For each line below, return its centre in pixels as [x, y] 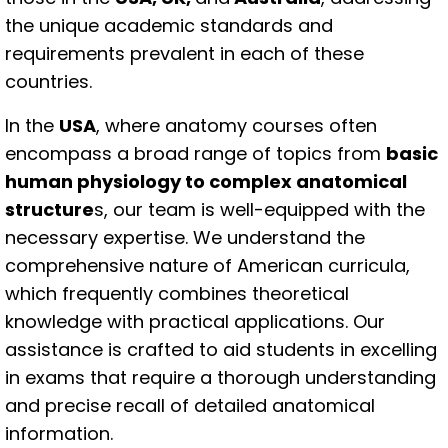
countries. [48, 81]
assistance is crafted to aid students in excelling [221, 349]
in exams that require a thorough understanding [220, 377]
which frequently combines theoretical [177, 293]
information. [59, 433]
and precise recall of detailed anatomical [190, 405]
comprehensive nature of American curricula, [207, 265]
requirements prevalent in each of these [184, 53]
